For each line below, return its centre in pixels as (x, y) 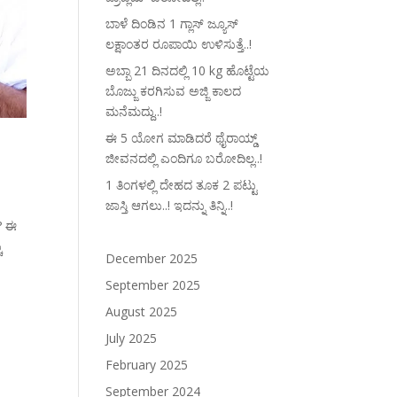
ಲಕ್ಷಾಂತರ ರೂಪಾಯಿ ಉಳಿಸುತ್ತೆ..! (179, 44)
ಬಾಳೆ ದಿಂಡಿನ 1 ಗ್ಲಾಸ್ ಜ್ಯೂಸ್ (172, 23)
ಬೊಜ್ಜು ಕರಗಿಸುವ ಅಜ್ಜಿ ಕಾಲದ (174, 91)
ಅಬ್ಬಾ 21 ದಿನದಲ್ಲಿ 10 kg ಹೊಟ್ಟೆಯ (188, 70)
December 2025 (152, 258)
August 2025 (142, 311)
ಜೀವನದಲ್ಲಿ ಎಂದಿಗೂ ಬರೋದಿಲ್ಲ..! (184, 158)
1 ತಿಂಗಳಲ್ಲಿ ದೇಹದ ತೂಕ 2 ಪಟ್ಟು (182, 185)
